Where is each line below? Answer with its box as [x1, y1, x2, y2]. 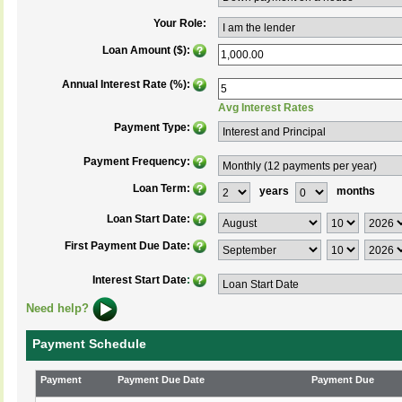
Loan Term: [133, 182, 190, 195]
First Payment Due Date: [65, 240, 190, 252]
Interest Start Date [92, 274, 187, 286]
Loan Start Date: [107, 213, 193, 225]
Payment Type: [114, 121, 193, 134]
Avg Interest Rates [218, 101, 314, 114]
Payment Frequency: [83, 155, 193, 168]
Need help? [26, 301, 92, 315]
